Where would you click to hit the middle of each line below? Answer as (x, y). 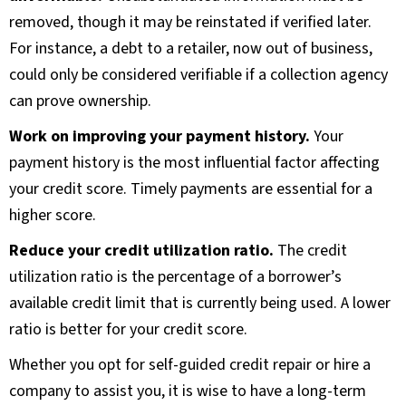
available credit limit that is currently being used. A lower (200, 304)
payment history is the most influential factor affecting (194, 163)
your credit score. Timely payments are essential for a (191, 189)
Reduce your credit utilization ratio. (141, 251)
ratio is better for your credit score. (128, 330)
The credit (310, 251)
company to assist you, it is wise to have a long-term (188, 391)
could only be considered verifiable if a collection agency (198, 75)
